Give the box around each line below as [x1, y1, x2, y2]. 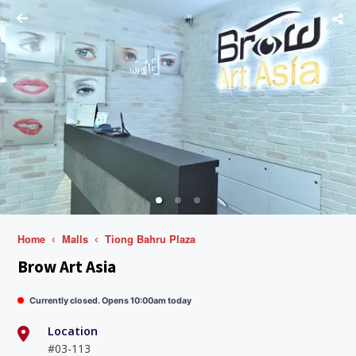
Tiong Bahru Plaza [104, 232, 195, 247]
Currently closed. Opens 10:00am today [29, 295, 192, 306]
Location [47, 323, 98, 339]
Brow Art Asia [17, 257, 117, 278]
